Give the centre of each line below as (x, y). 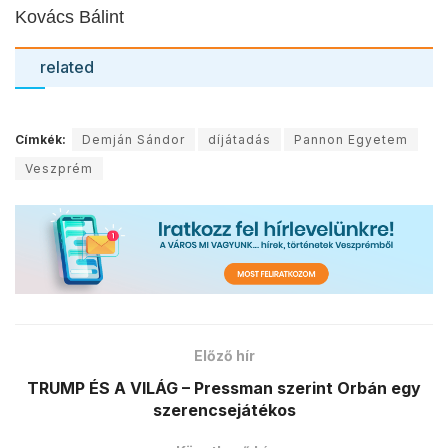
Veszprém (59, 168)
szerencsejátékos (224, 409)
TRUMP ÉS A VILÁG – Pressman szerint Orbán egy (224, 387)
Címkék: (40, 139)
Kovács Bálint (69, 17)
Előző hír (224, 355)
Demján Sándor (133, 139)
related (67, 67)
